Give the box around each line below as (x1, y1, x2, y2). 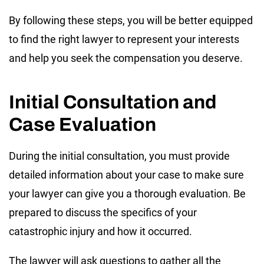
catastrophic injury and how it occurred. (9, 225, 192, 237)
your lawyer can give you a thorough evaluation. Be (9, 187, 246, 200)
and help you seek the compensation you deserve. (9, 51, 243, 64)
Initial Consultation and (9, 91, 216, 113)
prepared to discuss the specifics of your (9, 206, 197, 219)
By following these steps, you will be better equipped (9, 14, 253, 27)
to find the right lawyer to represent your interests (9, 32, 239, 45)
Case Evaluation (9, 114, 156, 135)
